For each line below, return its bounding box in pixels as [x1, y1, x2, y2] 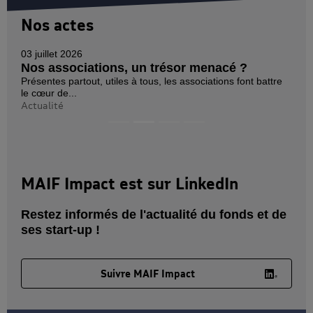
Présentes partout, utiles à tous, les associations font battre [21, 75, 282, 87]
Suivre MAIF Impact [100, 267, 195, 279]
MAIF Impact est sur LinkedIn [21, 173, 238, 193]
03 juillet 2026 [21, 48, 82, 59]
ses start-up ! [21, 222, 100, 237]
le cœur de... [21, 87, 77, 99]
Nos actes [21, 15, 94, 34]
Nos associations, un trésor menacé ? [21, 60, 247, 75]
